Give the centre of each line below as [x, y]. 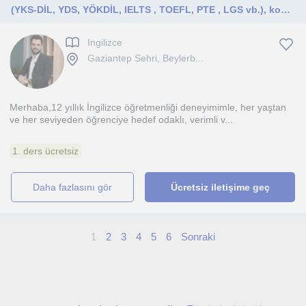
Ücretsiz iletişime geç [220, 187]
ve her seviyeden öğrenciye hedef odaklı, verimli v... [121, 120]
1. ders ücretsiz [45, 151]
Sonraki [198, 237]
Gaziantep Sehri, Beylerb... [145, 58]
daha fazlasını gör [76, 187]
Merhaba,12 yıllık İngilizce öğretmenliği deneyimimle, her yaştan [148, 107]
